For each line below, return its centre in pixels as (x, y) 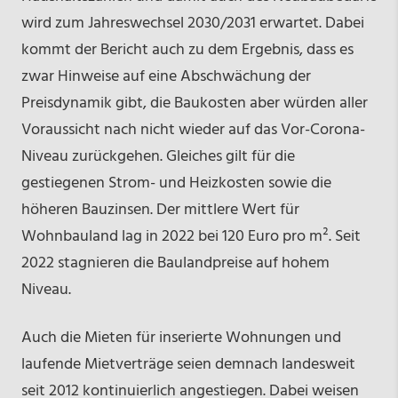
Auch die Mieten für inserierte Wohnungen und (181, 338)
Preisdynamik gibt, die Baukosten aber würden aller (194, 104)
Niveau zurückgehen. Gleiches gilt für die (158, 157)
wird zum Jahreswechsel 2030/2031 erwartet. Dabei (192, 24)
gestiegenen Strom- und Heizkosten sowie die (176, 184)
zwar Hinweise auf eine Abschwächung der (166, 77)
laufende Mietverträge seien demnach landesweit (188, 365)
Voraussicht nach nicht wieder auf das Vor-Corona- (193, 131)
